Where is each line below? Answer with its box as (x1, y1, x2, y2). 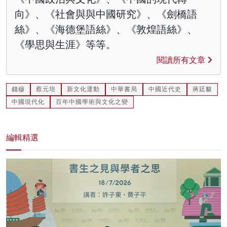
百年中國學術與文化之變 (56, 98, 128, 106)
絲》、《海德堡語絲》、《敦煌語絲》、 (15, 23, 197, 36)
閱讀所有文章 (157, 55, 207, 65)
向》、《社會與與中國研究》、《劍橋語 (15, 8, 197, 21)
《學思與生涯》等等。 (15, 39, 116, 51)
